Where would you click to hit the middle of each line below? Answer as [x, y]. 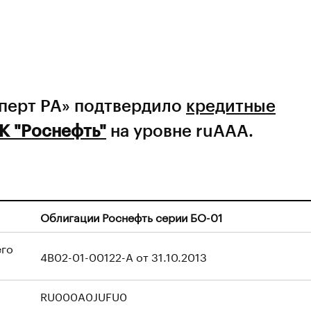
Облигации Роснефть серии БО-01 [132, 216]
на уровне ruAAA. [180, 130]
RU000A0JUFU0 [84, 295]
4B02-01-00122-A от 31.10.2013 [124, 256]
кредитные [231, 105]
